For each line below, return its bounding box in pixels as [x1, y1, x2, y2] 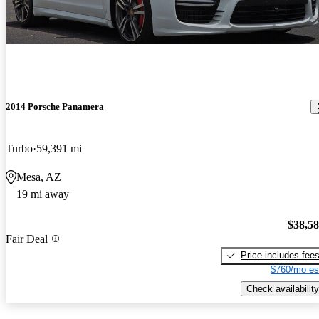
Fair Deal [6, 232, 48, 245]
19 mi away [16, 188, 69, 201]
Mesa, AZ [16, 171, 61, 184]
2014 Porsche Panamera [6, 101, 104, 113]
